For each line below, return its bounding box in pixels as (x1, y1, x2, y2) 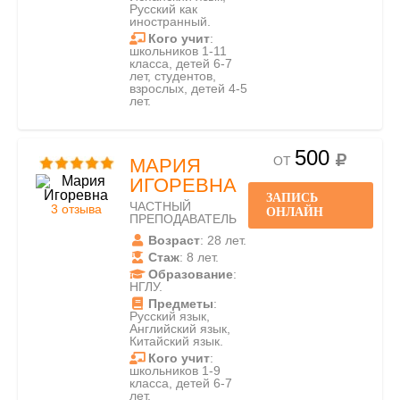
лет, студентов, (129, 69, 216, 83)
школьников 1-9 (129, 363, 221, 378)
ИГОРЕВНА (129, 174, 237, 196)
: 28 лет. (200, 233, 246, 247)
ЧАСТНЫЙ (129, 199, 191, 213)
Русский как (129, 2, 197, 16)
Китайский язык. (129, 334, 223, 348)
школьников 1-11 (129, 44, 227, 58)
